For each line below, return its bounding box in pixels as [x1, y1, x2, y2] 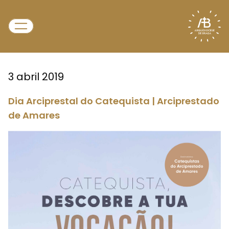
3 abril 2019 [8, 70, 64, 84]
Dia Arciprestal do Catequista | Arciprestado [8, 95, 219, 107]
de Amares [8, 109, 60, 122]
